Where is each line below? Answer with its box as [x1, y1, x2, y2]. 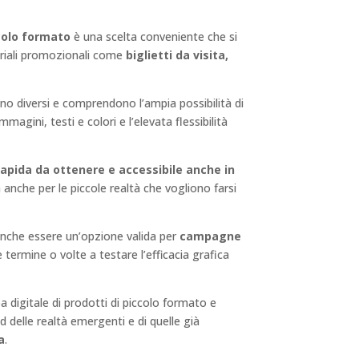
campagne [179, 228, 242, 244]
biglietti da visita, [126, 46, 229, 63]
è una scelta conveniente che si [71, 28, 238, 44]
